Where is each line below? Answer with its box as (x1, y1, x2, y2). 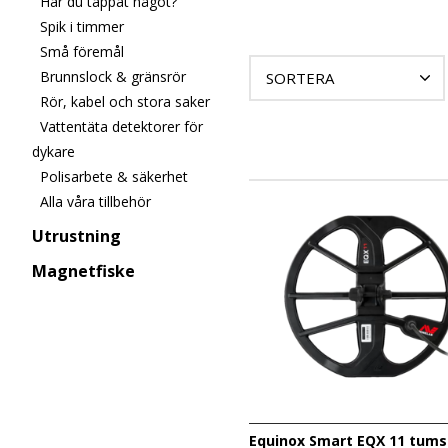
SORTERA (265, 68, 334, 89)
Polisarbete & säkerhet (40, 167, 188, 186)
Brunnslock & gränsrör (40, 67, 186, 86)
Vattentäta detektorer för (40, 117, 203, 136)
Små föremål (40, 42, 124, 61)
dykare (32, 142, 75, 161)
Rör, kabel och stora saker (40, 92, 210, 111)
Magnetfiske (32, 260, 135, 282)
